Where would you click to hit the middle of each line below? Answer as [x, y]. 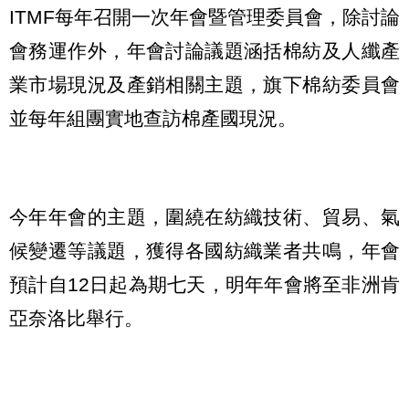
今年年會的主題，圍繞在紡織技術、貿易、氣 [204, 217]
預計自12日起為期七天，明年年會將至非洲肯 [204, 285]
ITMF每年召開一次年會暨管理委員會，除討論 [204, 16]
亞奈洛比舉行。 [76, 319]
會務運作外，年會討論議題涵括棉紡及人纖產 [204, 50]
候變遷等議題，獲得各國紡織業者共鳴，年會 [204, 251]
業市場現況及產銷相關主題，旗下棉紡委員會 [204, 84]
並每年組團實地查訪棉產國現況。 [153, 118]
